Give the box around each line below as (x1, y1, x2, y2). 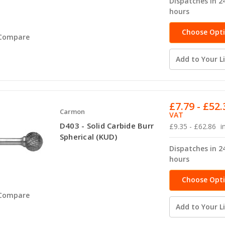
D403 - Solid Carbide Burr (59, 120, 154, 131)
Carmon (59, 106, 85, 116)
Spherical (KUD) (59, 131, 118, 142)
